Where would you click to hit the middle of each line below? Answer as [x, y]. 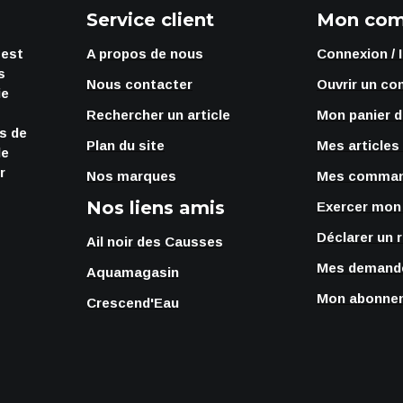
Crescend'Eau [133, 303]
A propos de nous [145, 54]
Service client [150, 20]
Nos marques [131, 176]
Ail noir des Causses [155, 242]
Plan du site [125, 145]
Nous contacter [139, 84]
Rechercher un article [158, 115]
